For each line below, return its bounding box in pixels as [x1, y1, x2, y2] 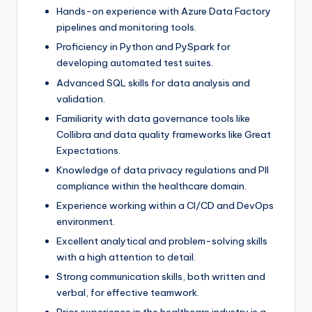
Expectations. [56, 143, 120, 157]
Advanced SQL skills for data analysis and [56, 76, 250, 89]
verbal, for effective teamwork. [56, 286, 199, 299]
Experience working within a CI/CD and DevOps [56, 198, 274, 212]
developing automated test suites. [56, 56, 213, 70]
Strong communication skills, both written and [56, 270, 265, 283]
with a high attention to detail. [56, 250, 196, 263]
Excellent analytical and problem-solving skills [56, 234, 267, 247]
